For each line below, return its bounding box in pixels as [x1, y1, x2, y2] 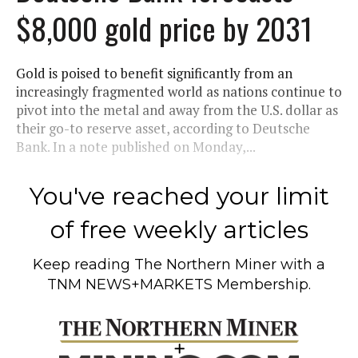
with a [276, 255, 325, 273]
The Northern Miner [134, 255, 276, 273]
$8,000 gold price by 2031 [16, 5, 312, 50]
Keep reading [33, 255, 134, 273]
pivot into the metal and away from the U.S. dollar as [16, 100, 338, 119]
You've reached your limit [29, 181, 329, 211]
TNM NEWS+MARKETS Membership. [47, 275, 311, 293]
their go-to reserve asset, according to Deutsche [16, 118, 310, 137]
